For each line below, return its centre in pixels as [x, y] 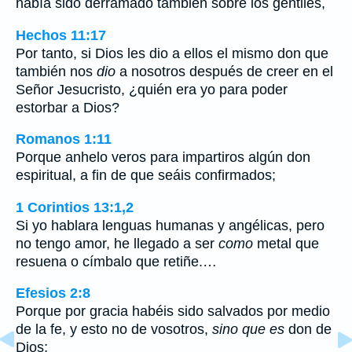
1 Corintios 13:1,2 [75, 207]
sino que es [248, 330]
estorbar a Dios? [68, 107]
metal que [286, 243]
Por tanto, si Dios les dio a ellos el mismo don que [172, 53]
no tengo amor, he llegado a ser [117, 243]
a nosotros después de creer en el [224, 71]
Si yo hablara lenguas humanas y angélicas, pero [170, 225]
